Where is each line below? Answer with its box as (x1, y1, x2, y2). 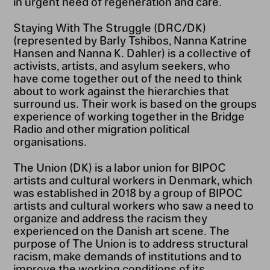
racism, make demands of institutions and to (13, 248, 242, 262)
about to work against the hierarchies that (13, 83, 229, 97)
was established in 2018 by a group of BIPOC (13, 185, 243, 199)
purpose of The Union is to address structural (13, 236, 248, 250)
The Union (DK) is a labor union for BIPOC (13, 160, 226, 174)
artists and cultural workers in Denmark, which (13, 172, 253, 186)
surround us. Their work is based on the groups (13, 96, 257, 110)
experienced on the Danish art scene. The (13, 223, 230, 237)
